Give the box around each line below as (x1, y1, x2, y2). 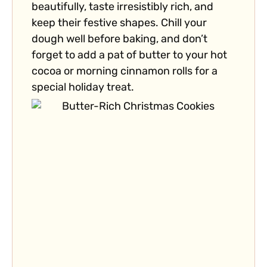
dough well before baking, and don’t (32, 34, 207, 46)
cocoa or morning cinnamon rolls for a (32, 66, 218, 78)
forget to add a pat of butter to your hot (32, 50, 227, 62)
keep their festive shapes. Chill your (32, 18, 207, 30)
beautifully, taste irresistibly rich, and (32, 2, 213, 14)
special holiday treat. (32, 82, 134, 94)
